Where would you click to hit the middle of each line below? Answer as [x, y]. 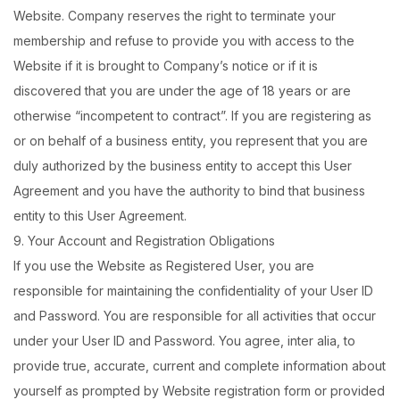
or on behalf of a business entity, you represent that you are [191, 141]
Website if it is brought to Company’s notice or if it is [166, 66]
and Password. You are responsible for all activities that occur [195, 316]
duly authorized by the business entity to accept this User [183, 166]
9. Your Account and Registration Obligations [144, 241]
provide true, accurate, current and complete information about [200, 366]
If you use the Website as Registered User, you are [164, 266]
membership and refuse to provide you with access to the [184, 41]
